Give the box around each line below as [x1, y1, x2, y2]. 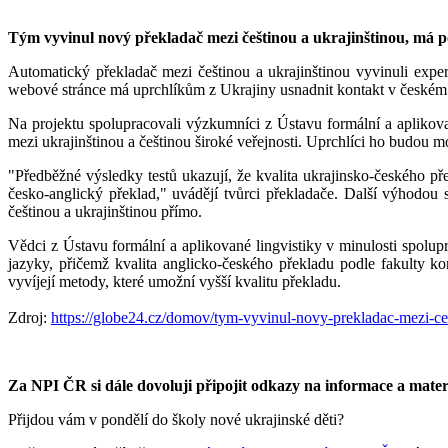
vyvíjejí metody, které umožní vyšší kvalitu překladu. [8, 272, 341, 290]
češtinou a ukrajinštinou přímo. [8, 202, 202, 220]
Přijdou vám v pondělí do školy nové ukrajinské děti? [8, 410, 348, 428]
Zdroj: [8, 308, 51, 326]
